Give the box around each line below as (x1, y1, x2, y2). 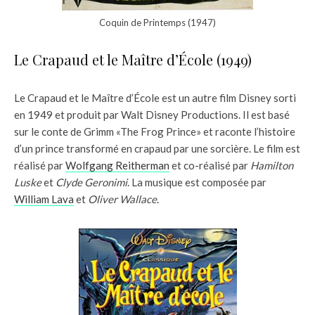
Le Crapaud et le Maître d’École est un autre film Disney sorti (14, 91, 296, 104)
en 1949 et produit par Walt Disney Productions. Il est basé (14, 108, 290, 121)
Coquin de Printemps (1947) (99, 16, 216, 28)
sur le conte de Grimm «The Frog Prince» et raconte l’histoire (14, 124, 295, 138)
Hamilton (250, 158, 293, 172)
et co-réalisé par (169, 158, 250, 172)
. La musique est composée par (127, 175, 266, 188)
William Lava (14, 192, 74, 205)
